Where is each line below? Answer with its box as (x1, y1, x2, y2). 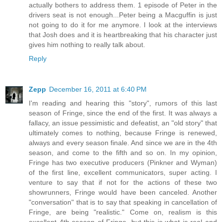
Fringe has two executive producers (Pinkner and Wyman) (29, 158, 217, 166)
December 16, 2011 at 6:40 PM (49, 85, 147, 93)
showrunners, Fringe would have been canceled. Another (29, 188, 217, 196)
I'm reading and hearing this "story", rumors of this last (29, 99, 217, 107)
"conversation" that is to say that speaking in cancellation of (29, 198, 217, 206)
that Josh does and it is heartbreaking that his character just (29, 30, 217, 39)
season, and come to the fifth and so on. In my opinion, (29, 148, 217, 157)
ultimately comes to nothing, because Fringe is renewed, (29, 128, 217, 137)
